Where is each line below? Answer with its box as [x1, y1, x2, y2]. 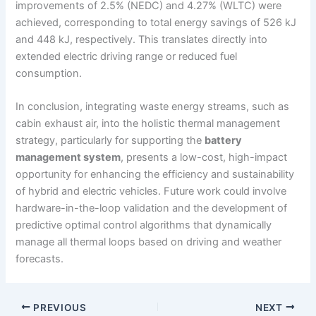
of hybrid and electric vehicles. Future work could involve [16, 185, 287, 198]
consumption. [16, 67, 83, 80]
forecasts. [16, 253, 64, 266]
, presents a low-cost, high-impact [121, 151, 288, 164]
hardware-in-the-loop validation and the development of [16, 202, 288, 215]
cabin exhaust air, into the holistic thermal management [16, 117, 281, 130]
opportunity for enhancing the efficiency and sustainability [16, 168, 295, 181]
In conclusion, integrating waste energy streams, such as [16, 100, 290, 114]
